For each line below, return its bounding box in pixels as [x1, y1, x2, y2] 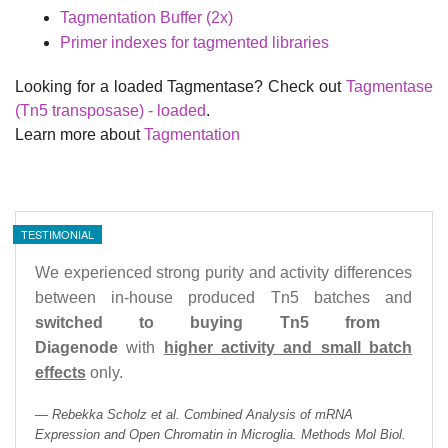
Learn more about [15, 125, 144, 143]
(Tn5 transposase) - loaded [15, 101, 206, 119]
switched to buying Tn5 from [35, 313, 380, 331]
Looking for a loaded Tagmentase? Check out [15, 77, 346, 95]
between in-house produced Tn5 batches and [35, 288, 412, 306]
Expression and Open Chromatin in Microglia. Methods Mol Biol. [35, 426, 406, 442]
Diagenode [35, 338, 118, 356]
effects [35, 363, 86, 381]
